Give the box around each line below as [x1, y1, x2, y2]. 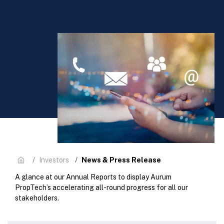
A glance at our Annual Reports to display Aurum [15, 173, 171, 181]
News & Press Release [81, 155, 161, 164]
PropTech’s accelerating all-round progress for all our [15, 183, 188, 191]
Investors [39, 156, 69, 164]
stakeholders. [15, 194, 59, 202]
